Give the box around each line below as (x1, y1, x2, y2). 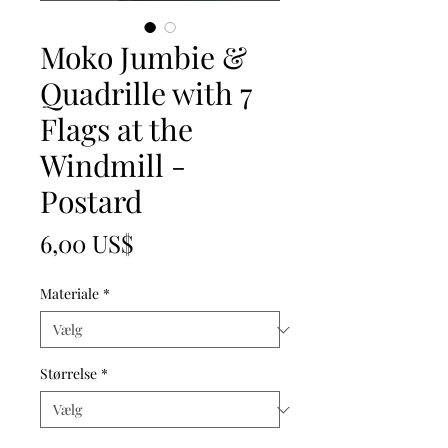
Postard (40, 181, 142, 222)
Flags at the (40, 109, 193, 150)
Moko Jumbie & (40, 37, 247, 78)
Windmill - (40, 145, 186, 186)
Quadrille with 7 (40, 73, 252, 114)
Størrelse (40, 364, 97, 384)
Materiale (40, 284, 99, 304)
